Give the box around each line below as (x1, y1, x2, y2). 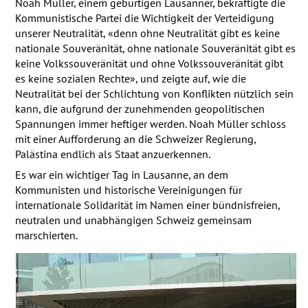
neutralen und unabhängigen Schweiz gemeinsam (14, 212, 252, 227)
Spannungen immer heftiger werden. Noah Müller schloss (14, 116, 286, 131)
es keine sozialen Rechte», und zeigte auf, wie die (14, 71, 246, 85)
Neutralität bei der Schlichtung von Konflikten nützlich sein (14, 86, 294, 100)
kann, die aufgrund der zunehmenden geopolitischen (14, 101, 265, 115)
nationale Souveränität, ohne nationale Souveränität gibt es (14, 41, 296, 55)
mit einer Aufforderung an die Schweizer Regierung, (14, 131, 256, 146)
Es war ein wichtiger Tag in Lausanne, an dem (14, 167, 228, 181)
